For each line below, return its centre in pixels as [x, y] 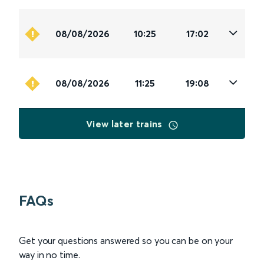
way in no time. [49, 255]
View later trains [126, 124]
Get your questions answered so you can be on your [126, 241]
